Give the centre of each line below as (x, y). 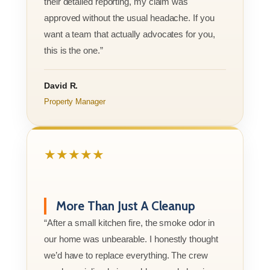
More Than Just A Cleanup (126, 206)
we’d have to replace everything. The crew (126, 255)
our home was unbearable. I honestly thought (131, 239)
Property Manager (75, 101)
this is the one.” (74, 50)
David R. (61, 85)
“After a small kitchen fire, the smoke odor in (130, 222)
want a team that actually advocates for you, (130, 34)
